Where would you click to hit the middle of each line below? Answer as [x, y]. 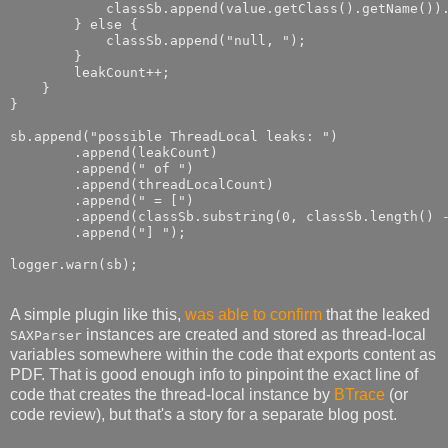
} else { [74, 24]
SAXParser [46, 336]
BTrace [359, 395]
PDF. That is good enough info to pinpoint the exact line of [214, 375]
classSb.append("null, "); [158, 40]
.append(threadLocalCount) [142, 184]
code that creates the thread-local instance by [172, 395]
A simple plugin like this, [97, 315]
